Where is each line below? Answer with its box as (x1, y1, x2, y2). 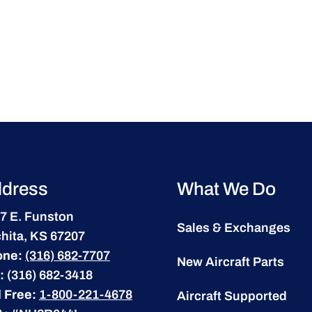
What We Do (176, 178, 276, 198)
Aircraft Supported (176, 288, 287, 303)
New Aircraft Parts (176, 254, 284, 269)
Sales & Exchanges (176, 220, 290, 235)
